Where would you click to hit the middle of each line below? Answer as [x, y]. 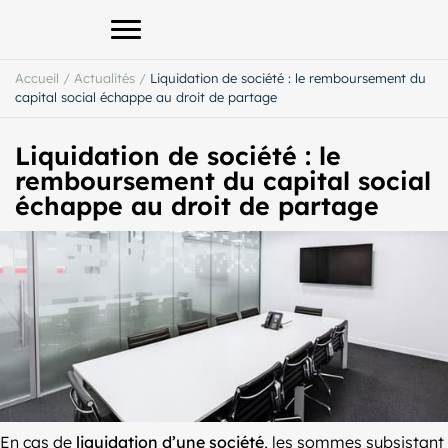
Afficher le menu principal [220, 40]
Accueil [37, 78]
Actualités [104, 78]
